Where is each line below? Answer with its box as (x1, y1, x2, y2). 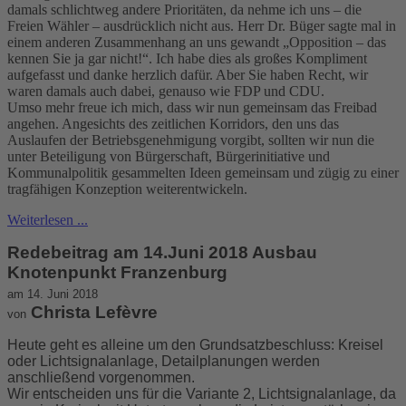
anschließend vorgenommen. (7, 369, 195, 385)
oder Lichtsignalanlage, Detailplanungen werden (7, 353, 320, 369)
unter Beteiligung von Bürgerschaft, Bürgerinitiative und (7, 148, 330, 164)
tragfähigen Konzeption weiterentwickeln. (7, 180, 247, 197)
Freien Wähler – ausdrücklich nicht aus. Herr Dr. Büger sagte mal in (7, 17, 396, 34)
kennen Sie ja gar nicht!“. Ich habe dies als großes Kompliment (7, 50, 367, 66)
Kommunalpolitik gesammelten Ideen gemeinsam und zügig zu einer (7, 164, 399, 180)
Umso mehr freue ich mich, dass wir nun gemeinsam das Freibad (7, 99, 377, 115)
